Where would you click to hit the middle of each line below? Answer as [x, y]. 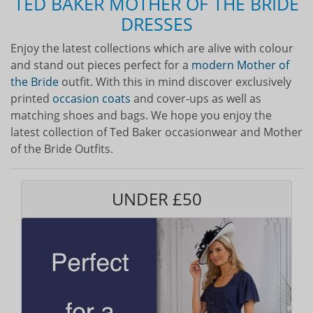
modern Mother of [240, 65]
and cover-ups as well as [196, 98]
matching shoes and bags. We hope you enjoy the [141, 115]
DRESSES [156, 23]
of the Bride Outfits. [62, 148]
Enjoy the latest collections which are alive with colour [152, 48]
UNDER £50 [156, 198]
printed [31, 98]
